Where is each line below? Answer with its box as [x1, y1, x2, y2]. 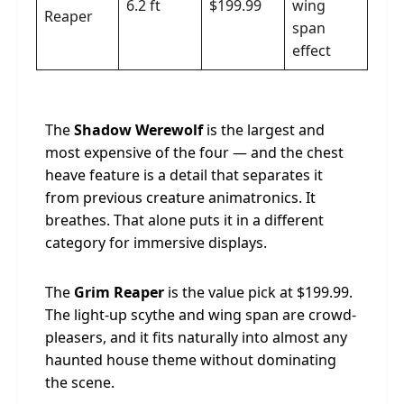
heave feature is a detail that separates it [45, 165, 323, 185]
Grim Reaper [74, 282, 164, 302]
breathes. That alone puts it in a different [45, 210, 324, 230]
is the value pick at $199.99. [164, 282, 353, 302]
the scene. [45, 372, 115, 392]
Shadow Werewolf [74, 120, 203, 140]
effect [292, 41, 331, 60]
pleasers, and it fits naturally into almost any [45, 327, 347, 347]
